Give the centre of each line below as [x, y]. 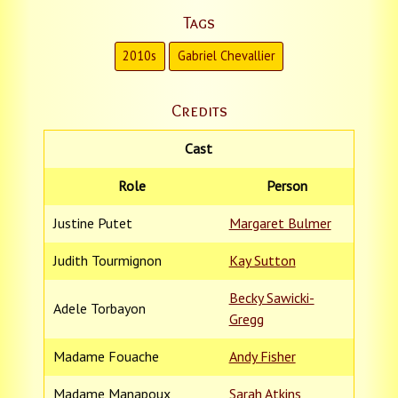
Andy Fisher [262, 356]
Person [287, 185]
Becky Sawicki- [271, 297]
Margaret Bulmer [280, 223]
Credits [199, 110]
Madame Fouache [106, 356]
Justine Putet [92, 223]
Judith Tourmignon [107, 260]
